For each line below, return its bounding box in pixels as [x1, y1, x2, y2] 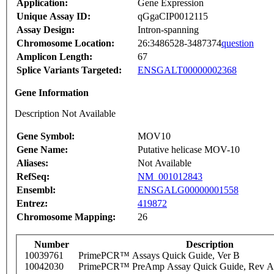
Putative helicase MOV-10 [138, 144, 240, 155]
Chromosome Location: [17, 38, 114, 49]
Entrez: [17, 198, 48, 209]
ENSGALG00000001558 [138, 185, 239, 196]
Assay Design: [17, 24, 75, 35]
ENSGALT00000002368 [138, 65, 237, 76]
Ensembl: [17, 185, 56, 196]
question [221, 38, 254, 49]
